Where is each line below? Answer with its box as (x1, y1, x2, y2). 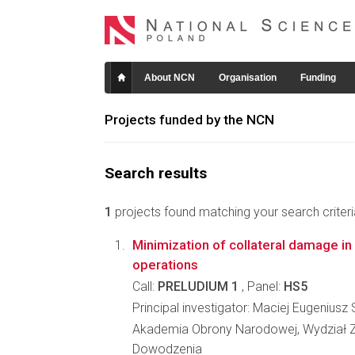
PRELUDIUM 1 (158, 279, 239, 294)
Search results (105, 164, 207, 182)
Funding (300, 72, 336, 83)
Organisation (219, 72, 277, 83)
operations (132, 257, 198, 273)
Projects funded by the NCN (105, 112, 274, 128)
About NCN (144, 72, 195, 83)
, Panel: (239, 279, 284, 294)
